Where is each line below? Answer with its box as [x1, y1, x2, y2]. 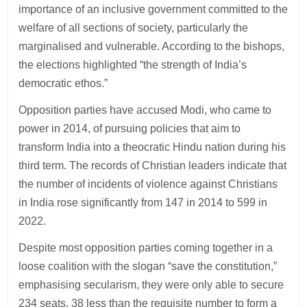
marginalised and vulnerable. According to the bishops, [19, 40, 285, 52]
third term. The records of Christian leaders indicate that [19, 159, 287, 171]
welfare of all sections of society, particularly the [19, 21, 249, 34]
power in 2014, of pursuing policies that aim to [19, 122, 241, 134]
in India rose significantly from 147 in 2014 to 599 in [19, 196, 268, 208]
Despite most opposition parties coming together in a [19, 241, 273, 254]
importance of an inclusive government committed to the [19, 3, 288, 15]
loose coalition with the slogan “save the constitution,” [19, 260, 278, 272]
